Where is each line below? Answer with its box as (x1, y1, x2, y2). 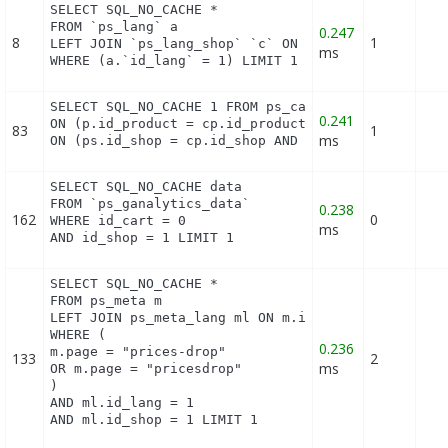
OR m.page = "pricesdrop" (50, 361, 243, 377)
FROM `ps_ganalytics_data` (50, 196, 251, 212)
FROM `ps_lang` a (50, 19, 179, 35)
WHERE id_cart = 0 (50, 213, 187, 229)
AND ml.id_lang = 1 (50, 395, 195, 411)
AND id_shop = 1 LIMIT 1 (50, 230, 235, 246)
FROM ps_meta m (50, 293, 163, 309)
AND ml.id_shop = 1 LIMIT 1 (50, 412, 259, 428)
